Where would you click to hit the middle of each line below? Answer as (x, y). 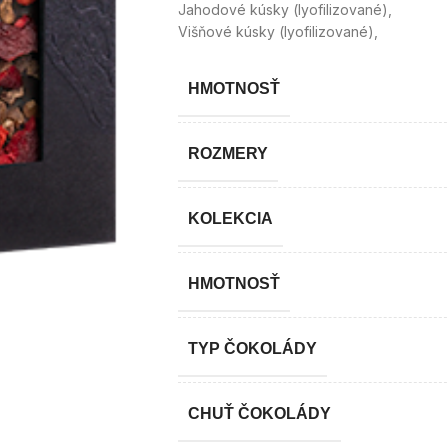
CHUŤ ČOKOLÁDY (259, 413)
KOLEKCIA (230, 218)
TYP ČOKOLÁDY (252, 348)
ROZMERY (227, 153)
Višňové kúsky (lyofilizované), (277, 31)
